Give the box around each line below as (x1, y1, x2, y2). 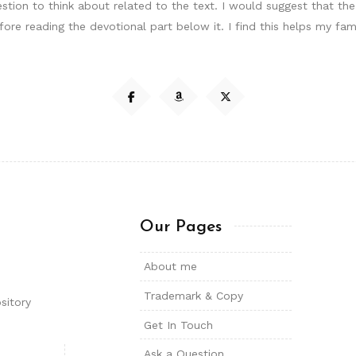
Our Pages (140, 219, 222, 236)
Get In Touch (143, 318, 213, 331)
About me (143, 260, 197, 273)
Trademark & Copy (143, 289, 243, 303)
